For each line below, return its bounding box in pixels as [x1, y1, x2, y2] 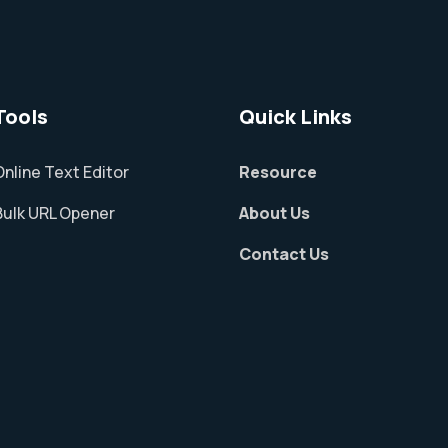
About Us [239, 202, 310, 224]
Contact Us [239, 243, 329, 265]
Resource [239, 161, 317, 183]
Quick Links [239, 103, 352, 130]
